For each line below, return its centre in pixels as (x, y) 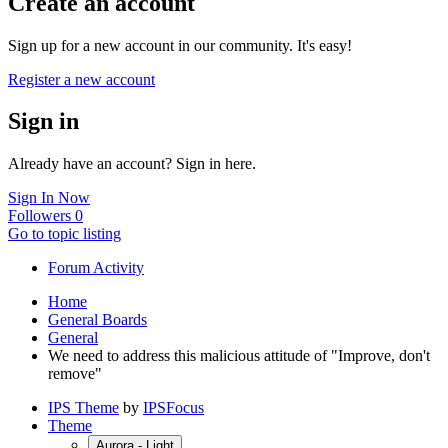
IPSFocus (173, 408)
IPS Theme (83, 408)
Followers (39, 216)
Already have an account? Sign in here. (132, 164)
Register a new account (81, 79)
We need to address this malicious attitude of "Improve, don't (239, 356)
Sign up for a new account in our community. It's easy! (180, 45)
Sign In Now (49, 198)
